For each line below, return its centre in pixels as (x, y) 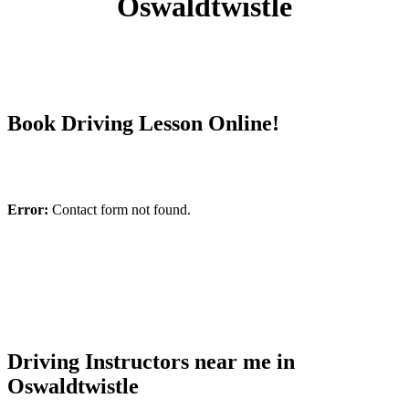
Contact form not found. (120, 209)
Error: (28, 209)
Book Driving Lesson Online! (143, 123)
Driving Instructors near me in (151, 361)
